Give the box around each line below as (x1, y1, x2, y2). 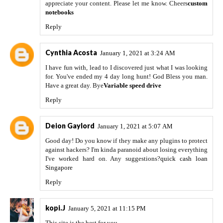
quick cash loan (160, 154, 208, 162)
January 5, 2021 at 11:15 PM (68, 204, 146, 212)
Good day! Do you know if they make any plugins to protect (45, 136, 208, 144)
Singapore (45, 163, 73, 171)
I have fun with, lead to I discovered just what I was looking (45, 63, 208, 71)
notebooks (45, 8, 74, 16)
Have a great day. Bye (45, 81, 104, 89)
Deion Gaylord (45, 121, 95, 130)
